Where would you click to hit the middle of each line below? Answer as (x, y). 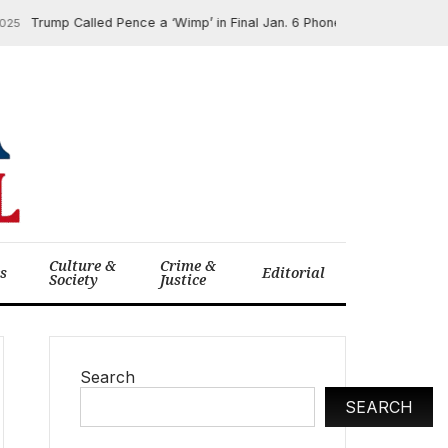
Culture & (82, 265)
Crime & (188, 265)
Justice (183, 279)
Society (73, 279)
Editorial (293, 272)
